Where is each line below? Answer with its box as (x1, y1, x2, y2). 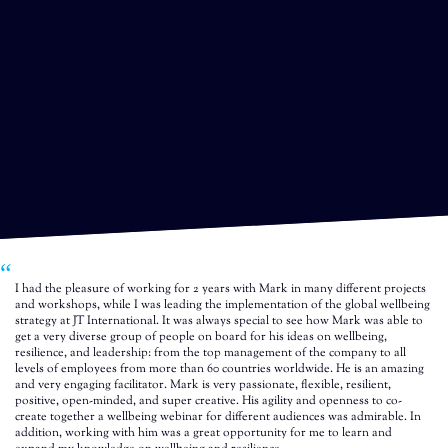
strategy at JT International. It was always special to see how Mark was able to (15, 311, 423, 330)
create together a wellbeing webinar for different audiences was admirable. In (15, 407, 421, 426)
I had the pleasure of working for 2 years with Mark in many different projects (15, 279, 426, 298)
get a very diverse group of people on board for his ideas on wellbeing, (15, 327, 387, 346)
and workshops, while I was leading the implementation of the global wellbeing (15, 295, 430, 314)
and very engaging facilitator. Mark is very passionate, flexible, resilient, (15, 375, 391, 394)
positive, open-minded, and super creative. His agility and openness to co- (15, 391, 402, 410)
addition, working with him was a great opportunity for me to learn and (15, 423, 392, 442)
